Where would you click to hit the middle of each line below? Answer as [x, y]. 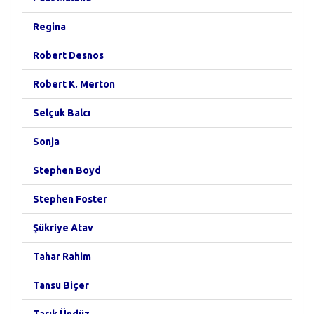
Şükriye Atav [63, 228]
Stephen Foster [70, 199]
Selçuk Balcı [62, 113]
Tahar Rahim [62, 257]
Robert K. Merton [74, 84]
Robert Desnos [68, 55]
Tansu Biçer [61, 285]
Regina [49, 27]
